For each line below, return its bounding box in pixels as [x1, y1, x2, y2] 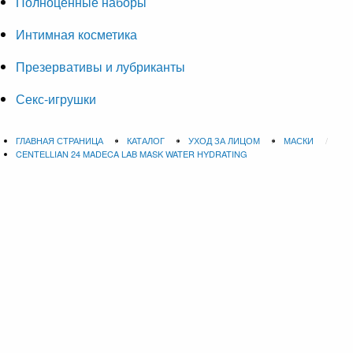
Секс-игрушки [16, 90, 96, 109]
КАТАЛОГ [127, 134, 167, 147]
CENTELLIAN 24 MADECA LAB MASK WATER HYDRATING [16, 147, 247, 161]
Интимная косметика [16, 25, 137, 44]
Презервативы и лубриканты [16, 58, 185, 76]
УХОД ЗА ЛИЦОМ [188, 134, 262, 147]
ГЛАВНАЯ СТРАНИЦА [16, 134, 106, 147]
